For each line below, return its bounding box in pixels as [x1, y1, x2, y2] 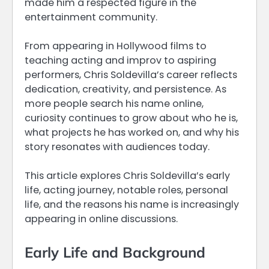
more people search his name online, [25, 97, 204, 111]
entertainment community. [25, 10, 157, 25]
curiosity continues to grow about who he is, [25, 111, 238, 125]
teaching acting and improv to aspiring [25, 53, 216, 68]
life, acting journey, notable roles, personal [25, 183, 228, 198]
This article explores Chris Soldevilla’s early [25, 169, 230, 183]
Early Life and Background [25, 243, 205, 261]
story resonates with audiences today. [25, 140, 210, 154]
